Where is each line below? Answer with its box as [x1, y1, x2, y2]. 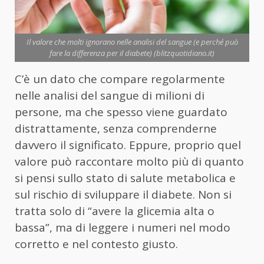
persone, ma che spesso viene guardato [15, 104, 227, 120]
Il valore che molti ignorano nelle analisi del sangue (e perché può [26, 37, 238, 48]
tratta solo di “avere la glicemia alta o [15, 203, 214, 219]
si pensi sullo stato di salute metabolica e [15, 170, 236, 186]
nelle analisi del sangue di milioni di [15, 88, 204, 104]
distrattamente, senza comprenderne [15, 121, 217, 137]
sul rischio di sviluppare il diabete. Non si [15, 187, 232, 203]
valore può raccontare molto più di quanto [15, 154, 244, 170]
